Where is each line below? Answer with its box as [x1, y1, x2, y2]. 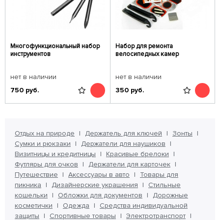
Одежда [63, 201, 89, 210]
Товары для [140, 170, 178, 179]
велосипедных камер [115, 50, 179, 58]
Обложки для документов [58, 191, 142, 199]
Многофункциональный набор [10, 42, 100, 50]
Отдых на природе [15, 129, 75, 137]
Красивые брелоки [106, 150, 169, 158]
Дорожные [153, 191, 188, 199]
